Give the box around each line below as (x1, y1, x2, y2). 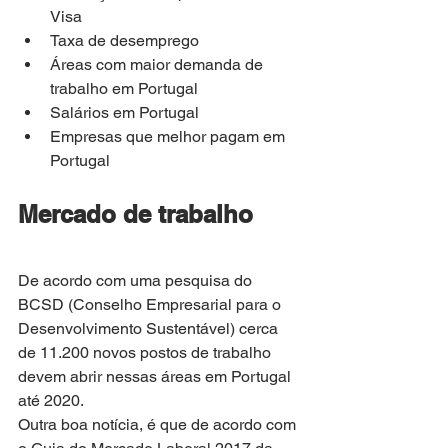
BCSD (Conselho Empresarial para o (18, 295, 285, 315)
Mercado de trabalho (18, 200, 253, 229)
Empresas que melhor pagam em (50, 127, 289, 147)
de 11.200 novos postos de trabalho (18, 343, 275, 363)
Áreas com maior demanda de (50, 55, 267, 75)
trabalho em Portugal (50, 79, 198, 99)
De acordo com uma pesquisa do (18, 271, 256, 291)
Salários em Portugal (50, 103, 199, 123)
